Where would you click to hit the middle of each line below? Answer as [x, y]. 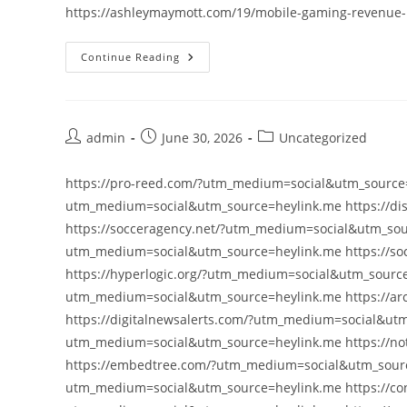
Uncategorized [323, 138]
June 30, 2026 [202, 138]
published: [173, 156]
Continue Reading [130, 57]
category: [285, 156]
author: [87, 156]
